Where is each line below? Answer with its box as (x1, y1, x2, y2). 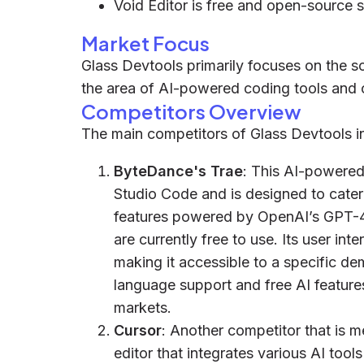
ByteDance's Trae (114, 162, 243, 180)
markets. (114, 299, 171, 316)
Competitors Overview (81, 99, 301, 123)
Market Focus (81, 31, 210, 55)
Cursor (114, 322, 162, 339)
